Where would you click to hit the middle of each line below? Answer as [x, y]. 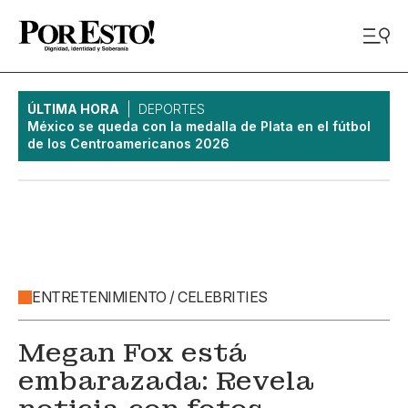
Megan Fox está [133, 353]
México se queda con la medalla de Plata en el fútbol [199, 126]
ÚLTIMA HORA [73, 109]
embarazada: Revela [166, 381]
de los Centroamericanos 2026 [128, 143]
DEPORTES [172, 109]
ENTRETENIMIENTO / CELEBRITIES [150, 297]
